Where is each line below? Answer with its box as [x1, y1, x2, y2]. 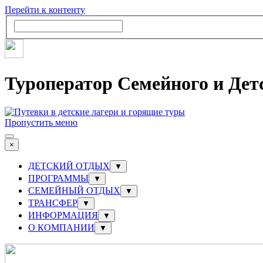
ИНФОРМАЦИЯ [28, 210, 98, 221]
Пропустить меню [5, 117, 77, 128]
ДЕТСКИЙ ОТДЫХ [28, 161, 110, 171]
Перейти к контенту [5, 5, 85, 15]
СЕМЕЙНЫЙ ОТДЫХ [28, 186, 120, 196]
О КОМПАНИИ [28, 222, 95, 233]
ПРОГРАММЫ [28, 173, 89, 184]
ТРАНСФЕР [28, 198, 77, 208]
